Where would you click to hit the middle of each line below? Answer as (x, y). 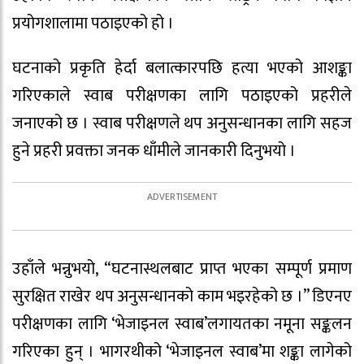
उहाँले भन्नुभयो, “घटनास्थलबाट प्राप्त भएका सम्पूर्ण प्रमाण (182, 269)
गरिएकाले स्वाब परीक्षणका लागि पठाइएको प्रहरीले (182, 95)
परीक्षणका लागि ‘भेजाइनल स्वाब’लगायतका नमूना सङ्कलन (182, 324)
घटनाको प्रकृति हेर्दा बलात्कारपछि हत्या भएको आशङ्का (182, 68)
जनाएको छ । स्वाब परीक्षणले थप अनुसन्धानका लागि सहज (182, 123)
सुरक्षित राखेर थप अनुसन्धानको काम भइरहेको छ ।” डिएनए (182, 296)
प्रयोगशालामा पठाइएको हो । (93, 24)
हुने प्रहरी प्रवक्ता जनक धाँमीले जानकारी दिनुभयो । (154, 151)
